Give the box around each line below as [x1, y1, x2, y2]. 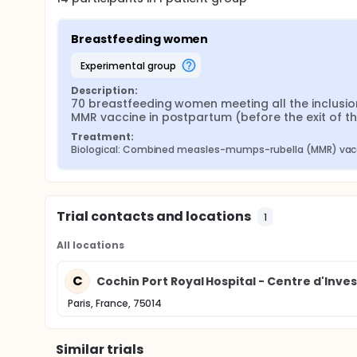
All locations [57, 238, 124, 252]
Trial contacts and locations [57, 207, 252, 226]
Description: [71, 84, 138, 97]
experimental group [84, 58, 176, 73]
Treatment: [71, 130, 134, 143]
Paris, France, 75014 [68, 296, 163, 310]
